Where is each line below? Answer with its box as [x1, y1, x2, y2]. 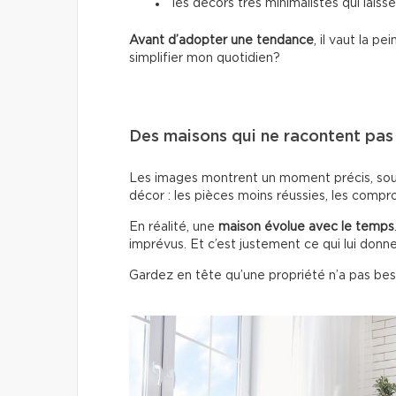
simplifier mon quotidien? [129, 52, 280, 65]
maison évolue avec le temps [218, 221, 394, 234]
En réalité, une [129, 221, 218, 234]
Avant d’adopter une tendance [129, 34, 314, 48]
